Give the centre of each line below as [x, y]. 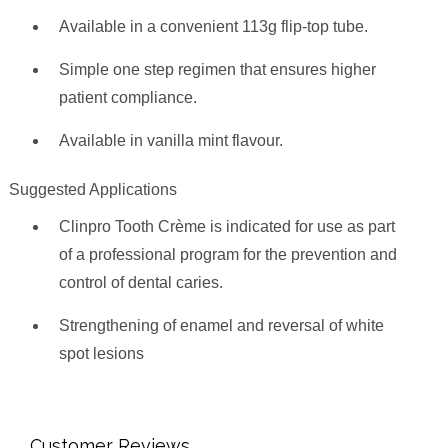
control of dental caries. [140, 283]
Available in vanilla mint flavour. [170, 141]
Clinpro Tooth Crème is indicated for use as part [226, 227]
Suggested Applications [92, 190]
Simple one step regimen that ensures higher [217, 70]
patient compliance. [127, 98]
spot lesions [101, 354]
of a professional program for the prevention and [227, 255]
